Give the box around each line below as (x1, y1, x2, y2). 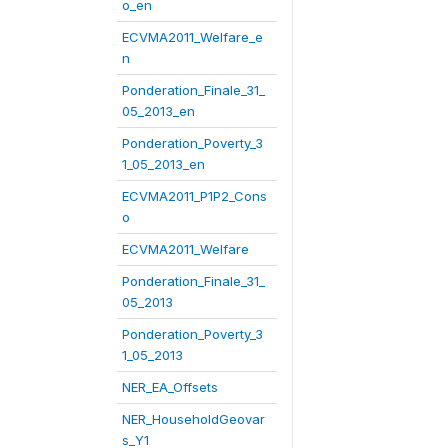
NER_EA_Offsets (122, 379, 218, 395)
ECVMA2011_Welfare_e (122, 29, 263, 45)
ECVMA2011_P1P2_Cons (122, 188, 267, 204)
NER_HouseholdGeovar (122, 411, 265, 427)
